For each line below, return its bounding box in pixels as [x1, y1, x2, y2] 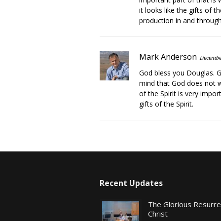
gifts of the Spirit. [139, 99, 193, 109]
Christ [148, 209, 168, 219]
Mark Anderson [139, 51, 197, 62]
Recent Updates [100, 178, 163, 188]
